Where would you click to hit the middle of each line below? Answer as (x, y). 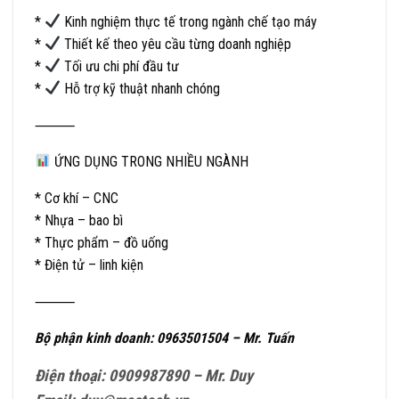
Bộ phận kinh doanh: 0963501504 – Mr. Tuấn (164, 338)
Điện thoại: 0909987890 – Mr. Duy (144, 375)
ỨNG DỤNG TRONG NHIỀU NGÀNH (150, 161)
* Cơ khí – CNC (77, 198)
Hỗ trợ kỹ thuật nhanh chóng (141, 88)
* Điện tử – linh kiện (89, 265)
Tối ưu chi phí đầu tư (120, 66)
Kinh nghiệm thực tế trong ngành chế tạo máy (189, 21)
